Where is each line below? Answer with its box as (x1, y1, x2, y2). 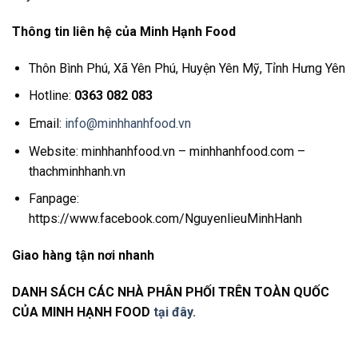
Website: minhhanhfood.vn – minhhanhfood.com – (28, 143, 305, 159)
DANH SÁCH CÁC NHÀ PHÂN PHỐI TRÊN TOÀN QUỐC (12, 284, 329, 300)
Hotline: (28, 88, 74, 104)
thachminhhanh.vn (28, 163, 125, 179)
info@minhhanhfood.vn (64, 115, 191, 131)
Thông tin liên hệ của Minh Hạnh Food (12, 23, 236, 39)
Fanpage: (28, 191, 79, 207)
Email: (28, 115, 65, 131)
